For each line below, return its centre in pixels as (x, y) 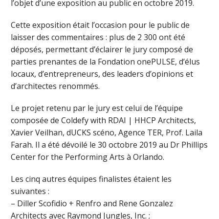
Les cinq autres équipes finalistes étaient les (91, 179)
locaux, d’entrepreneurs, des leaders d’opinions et (102, 74)
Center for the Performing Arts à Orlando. (88, 157)
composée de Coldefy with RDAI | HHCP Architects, (104, 120)
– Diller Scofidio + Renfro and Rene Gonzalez (92, 204)
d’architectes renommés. (55, 86)
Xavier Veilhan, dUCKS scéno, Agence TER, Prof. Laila (107, 133)
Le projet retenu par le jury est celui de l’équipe (97, 108)
